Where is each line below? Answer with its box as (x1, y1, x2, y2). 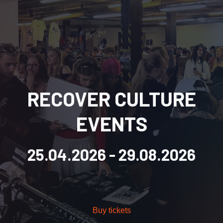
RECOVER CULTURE (27, 87, 196, 111)
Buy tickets (92, 206, 131, 215)
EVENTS (76, 111, 147, 135)
